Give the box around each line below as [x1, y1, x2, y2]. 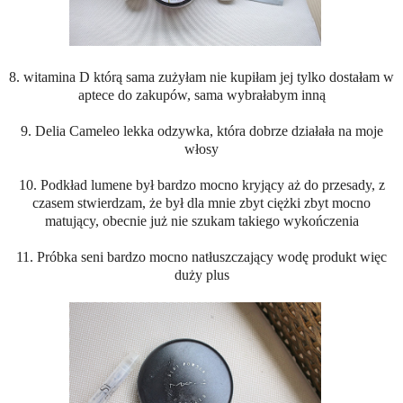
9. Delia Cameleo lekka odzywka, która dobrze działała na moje [20, 122, 383, 139]
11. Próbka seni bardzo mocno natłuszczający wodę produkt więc [16, 248, 387, 264]
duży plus [174, 266, 229, 282]
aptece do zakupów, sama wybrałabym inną [77, 86, 326, 103]
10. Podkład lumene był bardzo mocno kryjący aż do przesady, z [18, 176, 385, 193]
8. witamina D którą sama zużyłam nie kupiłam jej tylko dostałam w [9, 68, 394, 85]
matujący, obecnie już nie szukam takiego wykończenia [44, 212, 359, 228]
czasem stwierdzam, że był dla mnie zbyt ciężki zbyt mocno [32, 194, 371, 210]
